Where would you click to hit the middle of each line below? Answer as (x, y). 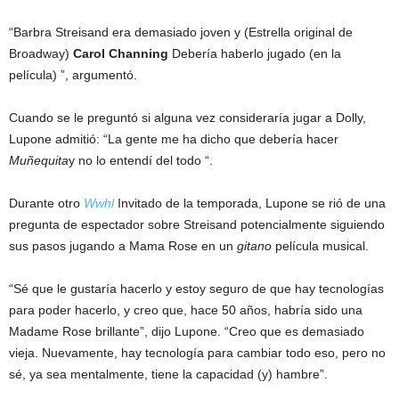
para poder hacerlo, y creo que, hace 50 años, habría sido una (186, 309)
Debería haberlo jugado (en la (255, 53)
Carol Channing (121, 53)
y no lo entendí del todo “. (141, 160)
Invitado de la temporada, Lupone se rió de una (250, 203)
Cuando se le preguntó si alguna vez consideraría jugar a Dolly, (187, 117)
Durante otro (46, 203)
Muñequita (39, 160)
